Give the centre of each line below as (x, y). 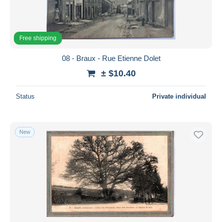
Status (25, 96)
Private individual (179, 96)
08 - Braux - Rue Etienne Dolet (111, 58)
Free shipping (38, 38)
